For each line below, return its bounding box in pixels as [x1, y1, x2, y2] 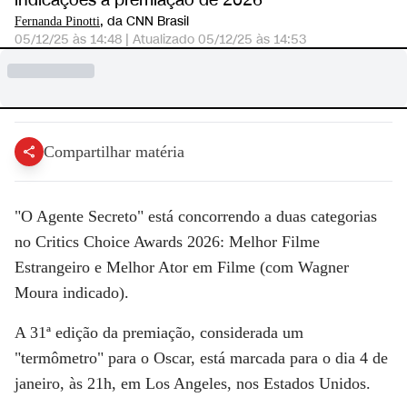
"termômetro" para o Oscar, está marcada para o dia [15, 349, 360, 367]
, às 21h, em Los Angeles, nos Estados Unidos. [60, 374, 371, 392]
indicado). [58, 283, 129, 302]
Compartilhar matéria [44, 143, 184, 161]
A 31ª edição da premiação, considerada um [15, 323, 303, 342]
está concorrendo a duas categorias [144, 207, 377, 225]
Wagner [298, 258, 349, 276]
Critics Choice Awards [35, 233, 183, 251]
